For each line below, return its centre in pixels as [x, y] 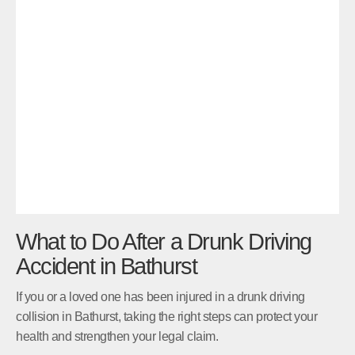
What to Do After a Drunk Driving [164, 241]
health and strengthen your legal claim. [117, 336]
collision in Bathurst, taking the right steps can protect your [167, 316]
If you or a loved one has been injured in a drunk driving [160, 296]
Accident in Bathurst [107, 266]
